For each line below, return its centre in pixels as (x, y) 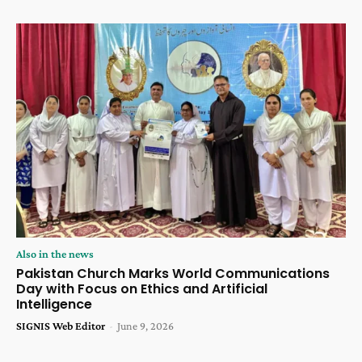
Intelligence (54, 304)
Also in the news (55, 253)
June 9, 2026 (145, 325)
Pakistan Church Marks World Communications (173, 273)
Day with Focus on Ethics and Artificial (142, 288)
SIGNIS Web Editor (61, 325)
